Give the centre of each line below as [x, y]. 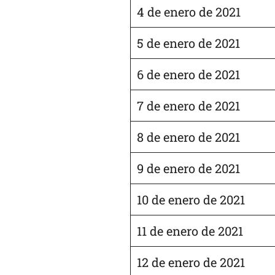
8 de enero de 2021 [188, 137]
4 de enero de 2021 [189, 11]
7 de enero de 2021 [188, 105]
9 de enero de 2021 [188, 168]
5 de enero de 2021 [188, 43]
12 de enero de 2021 [191, 262]
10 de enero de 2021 [191, 199]
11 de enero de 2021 [190, 230]
